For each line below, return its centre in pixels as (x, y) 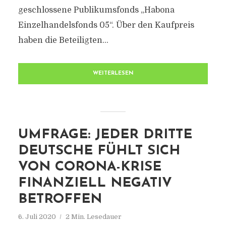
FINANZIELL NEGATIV (95, 183)
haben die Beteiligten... (63, 40)
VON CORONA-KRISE (90, 167)
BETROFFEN (60, 200)
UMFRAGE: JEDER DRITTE (105, 135)
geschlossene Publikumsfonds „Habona (96, 10)
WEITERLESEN (113, 73)
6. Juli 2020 (37, 217)
